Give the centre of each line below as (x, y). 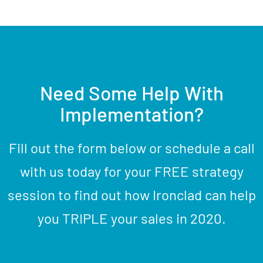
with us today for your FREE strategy (131, 171)
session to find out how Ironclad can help (131, 195)
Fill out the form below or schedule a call (131, 148)
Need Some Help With (131, 93)
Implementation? (131, 114)
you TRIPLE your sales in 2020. (131, 218)
